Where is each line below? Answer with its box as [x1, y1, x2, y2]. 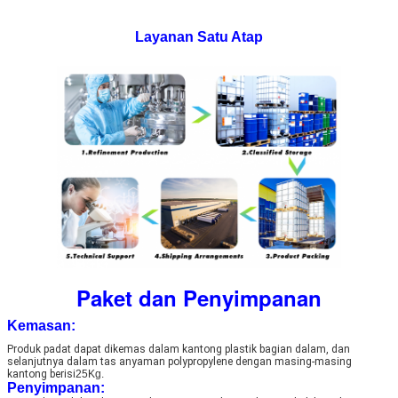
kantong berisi [7, 367, 76, 380]
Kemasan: [7, 317, 76, 333]
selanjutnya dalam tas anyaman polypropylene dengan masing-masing [7, 354, 352, 368]
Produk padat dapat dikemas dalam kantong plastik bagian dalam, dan [7, 342, 350, 355]
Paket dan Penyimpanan [76, 282, 322, 313]
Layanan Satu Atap [135, 28, 263, 44]
